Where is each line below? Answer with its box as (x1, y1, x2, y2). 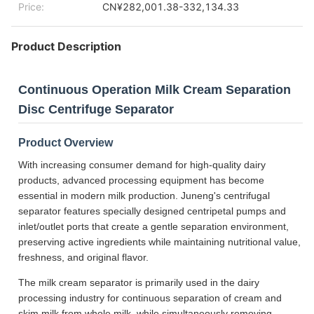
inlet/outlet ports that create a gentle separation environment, (18, 221, 289, 232)
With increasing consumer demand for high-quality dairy (18, 159, 266, 170)
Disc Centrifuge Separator (18, 102, 174, 116)
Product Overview (18, 137, 113, 149)
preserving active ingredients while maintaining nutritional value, (18, 236, 301, 247)
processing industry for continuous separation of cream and (18, 292, 282, 303)
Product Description (11, 39, 121, 53)
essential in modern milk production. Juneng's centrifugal (18, 190, 270, 201)
